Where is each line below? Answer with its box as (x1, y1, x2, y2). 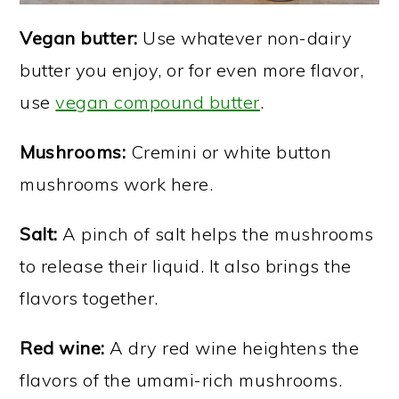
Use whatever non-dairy (137, 27, 353, 50)
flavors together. (20, 287, 159, 310)
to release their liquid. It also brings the (20, 255, 352, 278)
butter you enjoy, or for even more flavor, (20, 59, 364, 82)
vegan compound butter (55, 91, 260, 114)
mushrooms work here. (20, 173, 214, 196)
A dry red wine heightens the (104, 337, 360, 360)
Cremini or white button (126, 141, 332, 164)
